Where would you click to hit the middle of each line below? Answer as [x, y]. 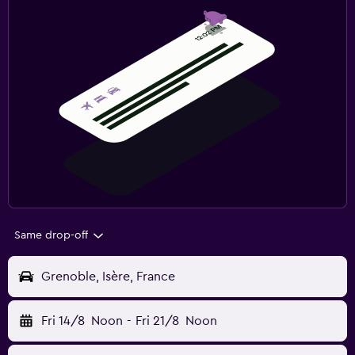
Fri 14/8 [63, 321]
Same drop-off [51, 236]
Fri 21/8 [157, 321]
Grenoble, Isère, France [108, 277]
